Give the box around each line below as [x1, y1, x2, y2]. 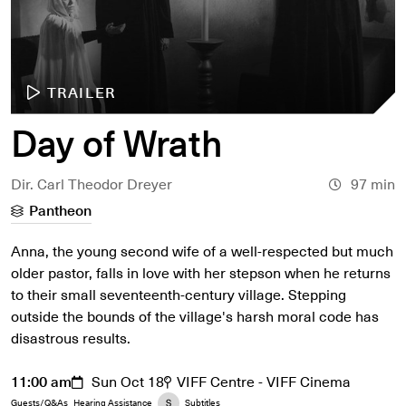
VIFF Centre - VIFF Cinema [177, 369, 351, 392]
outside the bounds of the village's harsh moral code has [11, 304, 379, 327]
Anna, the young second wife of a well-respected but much [11, 238, 393, 262]
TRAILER [46, 80, 116, 103]
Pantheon [29, 198, 92, 221]
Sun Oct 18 [92, 369, 164, 392]
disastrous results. [11, 325, 130, 349]
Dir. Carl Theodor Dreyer [11, 171, 172, 195]
